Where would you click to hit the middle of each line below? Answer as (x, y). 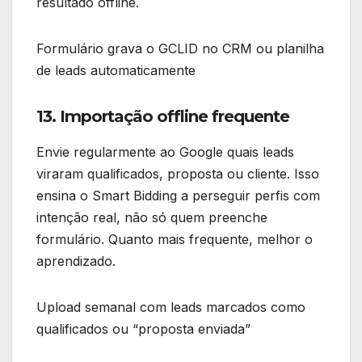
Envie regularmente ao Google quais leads (165, 152)
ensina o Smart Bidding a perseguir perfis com (178, 195)
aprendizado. (76, 261)
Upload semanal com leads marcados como (171, 307)
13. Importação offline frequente (163, 116)
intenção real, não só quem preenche (152, 217)
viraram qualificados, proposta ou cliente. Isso (178, 173)
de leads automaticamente (116, 70)
